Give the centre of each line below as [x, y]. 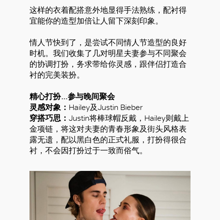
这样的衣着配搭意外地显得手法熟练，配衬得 [108, 10]
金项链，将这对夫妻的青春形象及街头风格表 [108, 129]
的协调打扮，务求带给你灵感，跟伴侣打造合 [108, 64]
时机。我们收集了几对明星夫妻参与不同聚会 [108, 53]
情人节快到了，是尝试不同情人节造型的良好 [108, 42]
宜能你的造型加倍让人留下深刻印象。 [96, 21]
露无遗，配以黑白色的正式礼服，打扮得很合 [108, 140]
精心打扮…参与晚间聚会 [72, 96]
